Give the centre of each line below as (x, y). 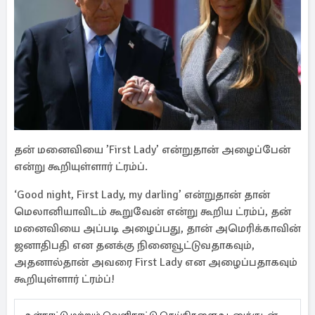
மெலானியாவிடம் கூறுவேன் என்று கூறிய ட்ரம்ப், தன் (153, 212)
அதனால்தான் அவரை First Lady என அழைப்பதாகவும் (156, 262)
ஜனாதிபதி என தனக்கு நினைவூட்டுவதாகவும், (134, 245)
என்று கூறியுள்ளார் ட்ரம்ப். (81, 167)
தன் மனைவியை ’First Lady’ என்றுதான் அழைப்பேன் (152, 150)
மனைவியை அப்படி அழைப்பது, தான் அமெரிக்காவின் (157, 229)
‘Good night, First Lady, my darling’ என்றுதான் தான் (142, 195)
